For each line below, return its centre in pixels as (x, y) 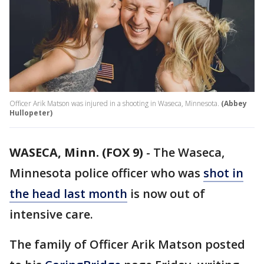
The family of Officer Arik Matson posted (127, 245)
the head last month (68, 194)
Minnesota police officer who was (106, 173)
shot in (223, 173)
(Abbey (234, 104)
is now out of (166, 194)
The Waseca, (189, 153)
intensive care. (53, 214)
